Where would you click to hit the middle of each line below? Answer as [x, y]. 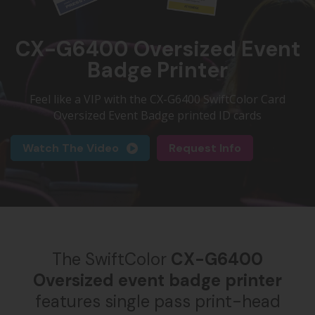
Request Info [205, 148]
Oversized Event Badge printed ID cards [157, 115]
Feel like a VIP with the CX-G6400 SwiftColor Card [157, 99]
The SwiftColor [111, 259]
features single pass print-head [157, 301]
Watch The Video [71, 148]
